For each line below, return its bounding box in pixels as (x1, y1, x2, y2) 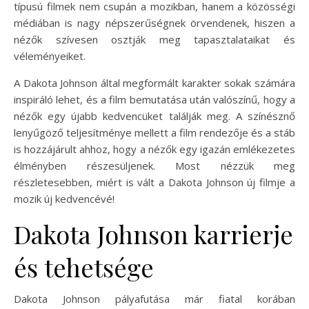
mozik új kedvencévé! (14, 191, 114, 206)
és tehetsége (14, 250, 154, 283)
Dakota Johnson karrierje (14, 217, 293, 250)
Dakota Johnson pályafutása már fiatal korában (14, 291, 295, 306)
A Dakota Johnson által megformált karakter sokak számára (14, 75, 295, 90)
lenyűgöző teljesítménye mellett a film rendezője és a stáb (14, 125, 295, 139)
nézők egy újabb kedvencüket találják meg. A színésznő (14, 108, 295, 123)
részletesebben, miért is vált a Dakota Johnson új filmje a (14, 175, 295, 189)
